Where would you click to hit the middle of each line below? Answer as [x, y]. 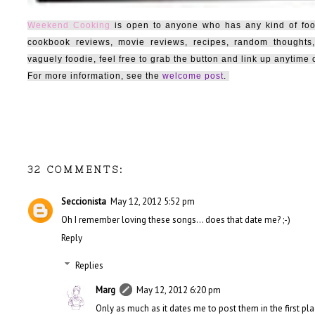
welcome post [193, 76]
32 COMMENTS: [76, 170]
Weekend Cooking [69, 26]
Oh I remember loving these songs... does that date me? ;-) [176, 220]
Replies [89, 265]
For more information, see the [95, 76]
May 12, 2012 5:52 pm [153, 202]
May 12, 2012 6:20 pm [179, 290]
